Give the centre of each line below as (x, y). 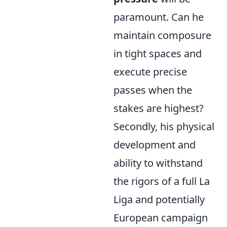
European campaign (161, 218)
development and (155, 145)
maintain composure (162, 35)
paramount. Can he (159, 17)
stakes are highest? (159, 108)
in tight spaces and (158, 53)
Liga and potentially (159, 199)
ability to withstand (158, 163)
